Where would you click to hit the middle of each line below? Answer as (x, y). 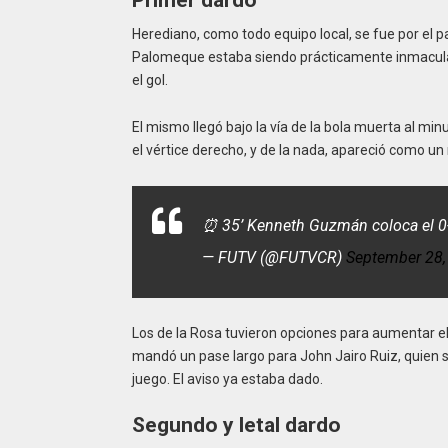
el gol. (149, 79)
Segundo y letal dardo (236, 425)
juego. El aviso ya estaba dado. (227, 378)
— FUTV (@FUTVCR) (273, 257)
